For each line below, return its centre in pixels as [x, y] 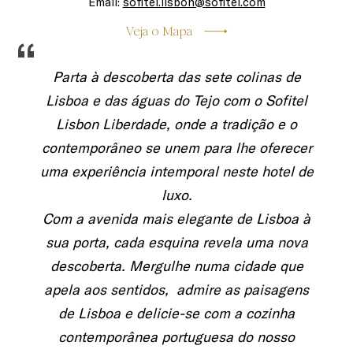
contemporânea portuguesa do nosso [176, 337]
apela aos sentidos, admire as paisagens [176, 290]
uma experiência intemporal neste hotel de [176, 171]
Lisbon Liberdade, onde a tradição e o [176, 124]
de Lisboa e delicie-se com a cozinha [176, 313]
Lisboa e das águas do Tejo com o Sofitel [176, 100]
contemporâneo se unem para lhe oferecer [176, 148]
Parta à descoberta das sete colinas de [176, 77]
